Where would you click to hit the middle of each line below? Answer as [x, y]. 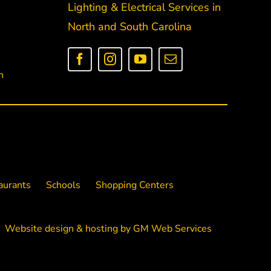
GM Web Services [172, 229]
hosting [101, 229]
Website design [39, 229]
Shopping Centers [134, 185]
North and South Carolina [129, 26]
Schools [63, 185]
